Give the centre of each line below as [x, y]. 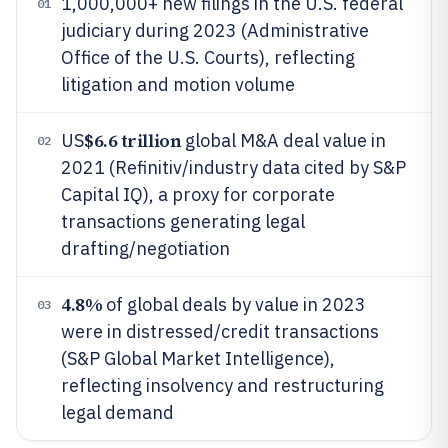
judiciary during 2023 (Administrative [215, 30]
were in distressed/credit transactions [220, 331]
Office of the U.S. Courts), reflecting [208, 57]
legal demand [117, 412]
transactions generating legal [183, 221]
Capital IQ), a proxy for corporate [198, 194]
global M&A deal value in [284, 140]
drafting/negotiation [145, 248]
